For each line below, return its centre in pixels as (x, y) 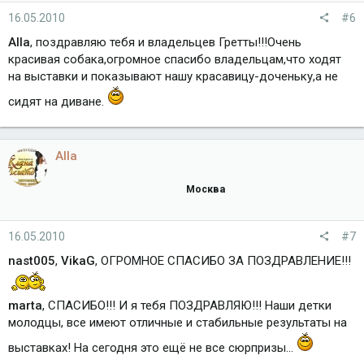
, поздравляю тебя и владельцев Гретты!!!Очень (166, 42)
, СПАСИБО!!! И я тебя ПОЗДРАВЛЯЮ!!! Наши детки (187, 306)
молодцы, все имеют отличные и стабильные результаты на (178, 323)
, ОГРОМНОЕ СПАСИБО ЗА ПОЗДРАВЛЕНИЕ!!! (223, 261)
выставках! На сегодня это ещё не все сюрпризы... (152, 348)
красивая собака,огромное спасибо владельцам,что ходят (175, 59)
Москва (206, 188)
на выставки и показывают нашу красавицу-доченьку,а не (173, 76)
